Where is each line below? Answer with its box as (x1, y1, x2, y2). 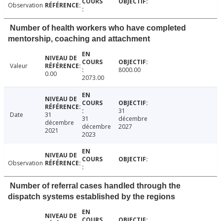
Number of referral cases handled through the (10, 182, 181, 190)
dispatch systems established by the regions (8, 192, 175, 201)
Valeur (10, 62, 28, 71)
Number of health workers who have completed (10, 24, 186, 33)
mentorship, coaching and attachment (8, 35, 150, 43)
